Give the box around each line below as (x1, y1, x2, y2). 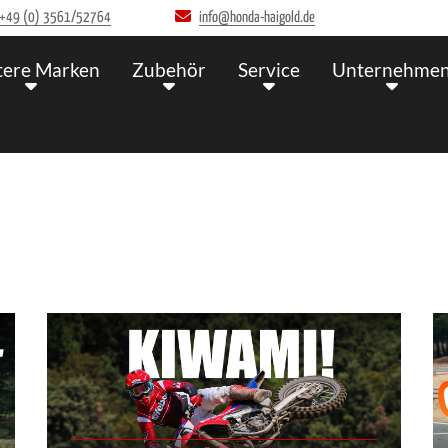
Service (238, 58, 300, 82)
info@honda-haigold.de (199, 10, 316, 25)
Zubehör (132, 58, 206, 82)
